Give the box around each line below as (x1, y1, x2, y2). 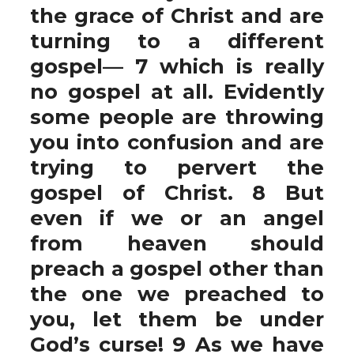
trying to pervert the (30, 155, 324, 179)
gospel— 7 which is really (30, 54, 324, 78)
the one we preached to (30, 281, 324, 306)
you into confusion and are (30, 130, 324, 154)
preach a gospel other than (30, 256, 324, 281)
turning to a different (30, 28, 324, 53)
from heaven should (30, 231, 324, 255)
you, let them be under (30, 307, 324, 331)
